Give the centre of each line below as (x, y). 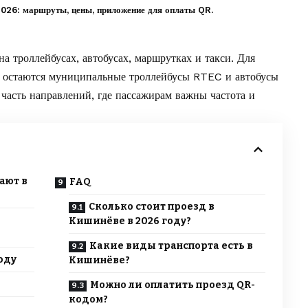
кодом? (88, 300)
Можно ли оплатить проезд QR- (172, 285)
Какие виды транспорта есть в (171, 246)
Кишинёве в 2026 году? (130, 221)
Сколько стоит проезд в (151, 207)
